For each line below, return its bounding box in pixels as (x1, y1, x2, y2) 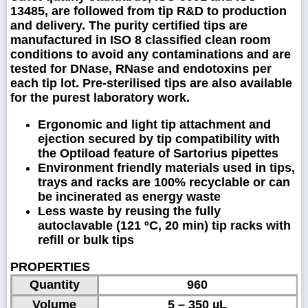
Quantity (29, 277, 80, 291)
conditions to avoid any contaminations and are (10, 47, 291, 61)
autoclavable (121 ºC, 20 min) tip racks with (38, 218, 291, 232)
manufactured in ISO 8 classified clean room (10, 32, 271, 47)
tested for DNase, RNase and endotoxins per (10, 61, 272, 76)
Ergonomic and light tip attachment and (38, 117, 271, 131)
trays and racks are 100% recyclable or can (38, 175, 290, 189)
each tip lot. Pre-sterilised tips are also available (10, 76, 292, 90)
